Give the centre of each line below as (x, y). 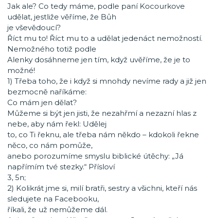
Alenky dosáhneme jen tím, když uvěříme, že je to (99, 60)
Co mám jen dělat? (42, 102)
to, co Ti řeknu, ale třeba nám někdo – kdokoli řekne (103, 135)
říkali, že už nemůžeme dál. (57, 209)
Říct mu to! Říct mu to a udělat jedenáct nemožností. (105, 38)
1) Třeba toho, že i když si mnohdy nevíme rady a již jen (107, 81)
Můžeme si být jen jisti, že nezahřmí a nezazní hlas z (102, 113)
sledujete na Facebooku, (53, 199)
